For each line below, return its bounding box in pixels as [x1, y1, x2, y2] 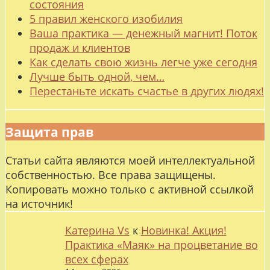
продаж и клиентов [30, 40, 130, 55]
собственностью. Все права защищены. [5, 167, 216, 182]
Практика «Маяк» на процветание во [64, 237, 258, 252]
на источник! [5, 196, 73, 211]
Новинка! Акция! [140, 222, 227, 237]
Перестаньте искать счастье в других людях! [30, 83, 264, 98]
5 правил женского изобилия [30, 11, 183, 26]
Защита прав [5, 122, 93, 140]
